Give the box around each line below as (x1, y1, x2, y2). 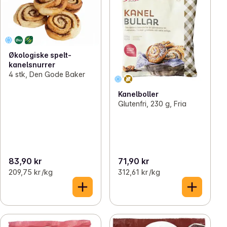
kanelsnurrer (9, 60, 55, 69)
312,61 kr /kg (118, 167, 160, 176)
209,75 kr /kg (9, 167, 53, 176)
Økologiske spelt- (9, 50, 71, 59)
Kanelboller (118, 89, 159, 98)
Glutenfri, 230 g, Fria (118, 99, 186, 108)
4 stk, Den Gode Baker (9, 69, 85, 79)
